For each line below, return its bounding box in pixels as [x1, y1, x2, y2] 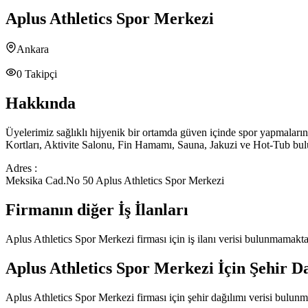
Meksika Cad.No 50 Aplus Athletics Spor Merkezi [5, 175, 224, 187]
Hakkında [5, 94, 76, 113]
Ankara [16, 43, 49, 56]
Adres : [5, 162, 37, 175]
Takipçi [22, 68, 57, 80]
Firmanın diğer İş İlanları [5, 201, 188, 219]
